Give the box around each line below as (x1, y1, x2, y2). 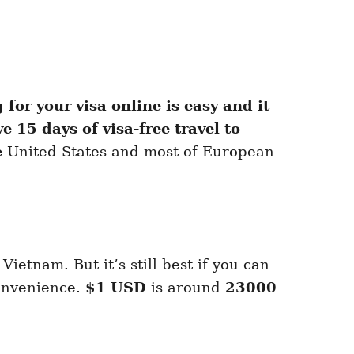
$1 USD (85, 279, 146, 296)
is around (146, 279, 225, 296)
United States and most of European (7, 143, 274, 160)
